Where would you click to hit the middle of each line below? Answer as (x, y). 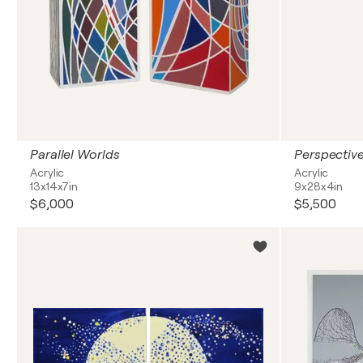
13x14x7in (54, 186)
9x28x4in (319, 186)
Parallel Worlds (75, 155)
